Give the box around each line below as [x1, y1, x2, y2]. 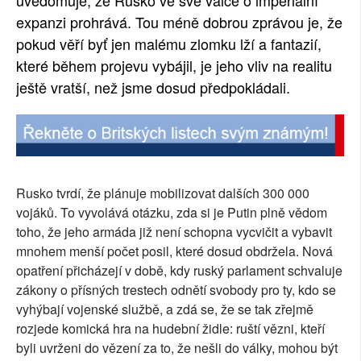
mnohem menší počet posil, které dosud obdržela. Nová [16, 242, 333, 261]
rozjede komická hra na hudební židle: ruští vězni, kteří [16, 319, 325, 338]
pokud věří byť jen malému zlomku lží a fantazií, [16, 33, 322, 54]
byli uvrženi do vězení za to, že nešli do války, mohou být [16, 338, 338, 358]
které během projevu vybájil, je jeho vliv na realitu [16, 55, 332, 76]
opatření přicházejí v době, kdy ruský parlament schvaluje [16, 261, 342, 280]
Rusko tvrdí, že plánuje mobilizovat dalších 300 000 [16, 184, 309, 203]
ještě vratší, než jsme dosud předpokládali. [16, 77, 290, 98]
